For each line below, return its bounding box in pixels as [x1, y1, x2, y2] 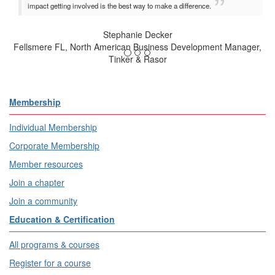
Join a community [9, 194, 77, 207]
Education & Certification [9, 212, 115, 225]
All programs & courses [9, 238, 99, 250]
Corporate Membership [9, 139, 99, 152]
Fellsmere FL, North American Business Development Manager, [14, 40, 261, 53]
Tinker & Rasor [108, 52, 167, 65]
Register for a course [9, 256, 91, 269]
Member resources [9, 157, 83, 170]
